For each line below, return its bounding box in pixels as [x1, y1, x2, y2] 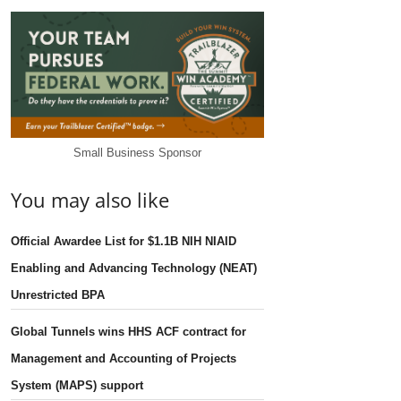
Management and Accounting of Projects [11, 351, 237, 365]
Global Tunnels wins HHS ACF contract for [11, 324, 247, 338]
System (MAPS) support [11, 378, 144, 392]
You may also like [11, 185, 170, 213]
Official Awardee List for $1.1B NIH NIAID [11, 234, 237, 248]
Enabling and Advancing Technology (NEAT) [11, 260, 258, 275]
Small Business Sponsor [73, 145, 201, 159]
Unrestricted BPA [11, 287, 106, 302]
